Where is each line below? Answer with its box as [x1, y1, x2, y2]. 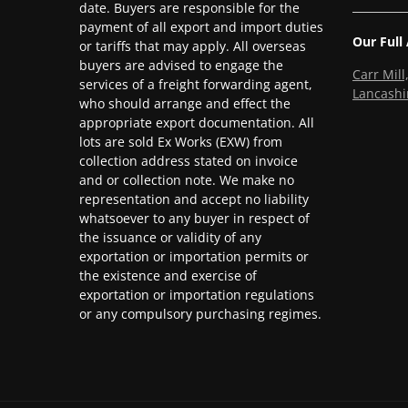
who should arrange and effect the [79, 94, 291, 112]
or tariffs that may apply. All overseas [79, 36, 306, 55]
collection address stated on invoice [79, 151, 298, 169]
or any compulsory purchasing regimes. [79, 304, 321, 322]
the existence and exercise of [79, 266, 257, 284]
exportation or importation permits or [79, 247, 309, 265]
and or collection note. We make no [79, 170, 294, 189]
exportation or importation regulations [79, 285, 314, 303]
